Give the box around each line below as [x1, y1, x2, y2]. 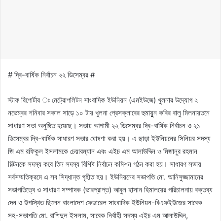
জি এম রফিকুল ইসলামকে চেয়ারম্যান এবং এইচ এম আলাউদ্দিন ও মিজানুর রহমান [8, 146, 197, 156]
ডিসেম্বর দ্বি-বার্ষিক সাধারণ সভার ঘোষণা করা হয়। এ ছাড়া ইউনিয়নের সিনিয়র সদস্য [8, 133, 211, 143]
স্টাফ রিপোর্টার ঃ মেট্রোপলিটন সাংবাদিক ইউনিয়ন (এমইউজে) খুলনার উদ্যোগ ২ [8, 95, 198, 105]
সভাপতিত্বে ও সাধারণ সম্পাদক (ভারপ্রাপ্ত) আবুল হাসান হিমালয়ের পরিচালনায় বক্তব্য [8, 184, 213, 194]
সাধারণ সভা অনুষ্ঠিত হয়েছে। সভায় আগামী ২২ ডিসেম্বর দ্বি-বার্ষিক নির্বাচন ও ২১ [8, 120, 200, 130]
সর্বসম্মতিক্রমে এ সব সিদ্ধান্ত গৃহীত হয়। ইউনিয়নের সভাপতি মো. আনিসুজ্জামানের [8, 172, 203, 182]
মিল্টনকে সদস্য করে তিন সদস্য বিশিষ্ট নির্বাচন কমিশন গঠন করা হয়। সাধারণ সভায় [8, 159, 201, 169]
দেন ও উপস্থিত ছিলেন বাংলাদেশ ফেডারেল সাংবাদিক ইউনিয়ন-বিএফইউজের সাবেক [8, 197, 202, 207]
